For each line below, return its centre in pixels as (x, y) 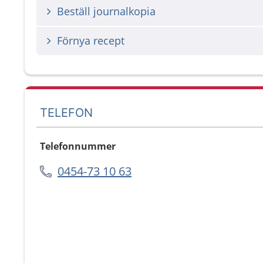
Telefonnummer (78, 146)
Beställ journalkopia (106, 11)
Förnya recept (91, 41)
